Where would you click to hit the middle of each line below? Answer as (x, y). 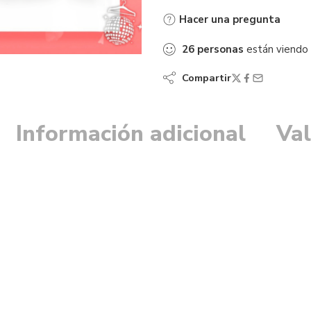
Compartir (204, 78)
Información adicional (131, 134)
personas (220, 50)
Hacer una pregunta (228, 20)
